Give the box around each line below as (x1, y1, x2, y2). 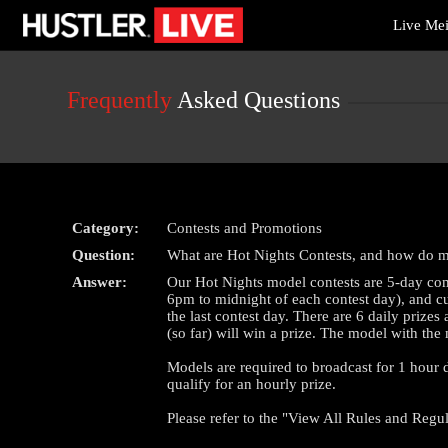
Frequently (67, 87, 173, 113)
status (23, 39, 51, 54)
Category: (72, 220, 140, 236)
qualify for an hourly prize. (167, 376, 337, 392)
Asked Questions (172, 87, 341, 113)
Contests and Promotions (167, 220, 323, 236)
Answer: (72, 274, 128, 290)
